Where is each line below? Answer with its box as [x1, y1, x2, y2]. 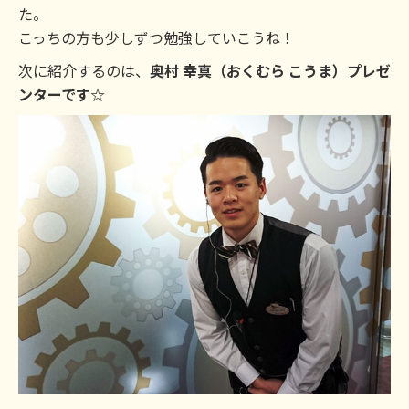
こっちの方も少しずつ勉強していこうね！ [18, 26, 295, 48]
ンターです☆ [18, 83, 105, 105]
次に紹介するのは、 [18, 59, 150, 81]
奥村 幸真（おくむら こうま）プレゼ [150, 59, 391, 81]
